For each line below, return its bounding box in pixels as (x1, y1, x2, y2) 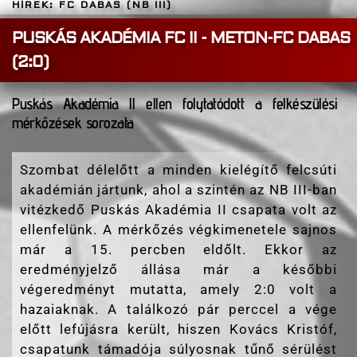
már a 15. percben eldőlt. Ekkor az (20, 241, 337, 258)
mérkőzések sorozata (12, 113, 134, 133)
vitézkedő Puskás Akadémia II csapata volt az (20, 202, 337, 218)
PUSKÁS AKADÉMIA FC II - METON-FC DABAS (12, 28, 350, 49)
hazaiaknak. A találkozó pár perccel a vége (20, 301, 337, 318)
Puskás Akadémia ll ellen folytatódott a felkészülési (12, 94, 337, 114)
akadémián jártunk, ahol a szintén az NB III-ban (20, 182, 337, 198)
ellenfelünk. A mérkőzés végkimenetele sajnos (20, 222, 337, 238)
